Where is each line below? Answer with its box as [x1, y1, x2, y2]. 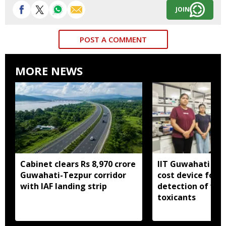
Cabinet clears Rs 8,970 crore [20, 158, 136, 169]
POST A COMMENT [79, 34, 147, 44]
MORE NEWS [15, 63, 83, 78]
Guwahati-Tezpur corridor [20, 169, 126, 181]
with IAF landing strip [20, 180, 107, 192]
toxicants [157, 191, 196, 203]
